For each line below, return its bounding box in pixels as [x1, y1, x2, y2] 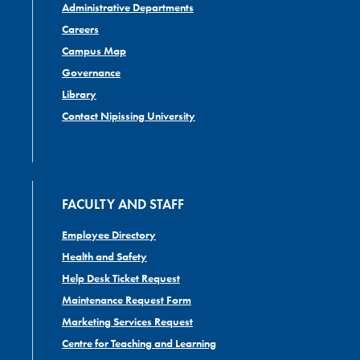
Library [61, 87, 96, 101]
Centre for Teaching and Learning [61, 336, 216, 350]
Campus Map [61, 43, 126, 58]
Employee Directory [61, 227, 156, 242]
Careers [61, 22, 99, 36]
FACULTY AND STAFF [61, 195, 184, 214]
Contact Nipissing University [61, 108, 195, 123]
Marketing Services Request [61, 314, 193, 329]
